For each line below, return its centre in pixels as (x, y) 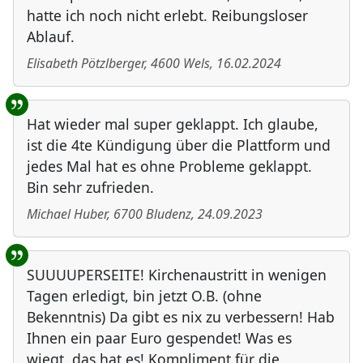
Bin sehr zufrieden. (90, 188)
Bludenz (169, 214)
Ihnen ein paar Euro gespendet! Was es (159, 338)
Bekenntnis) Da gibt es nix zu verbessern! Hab (181, 317)
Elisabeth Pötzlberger (85, 64)
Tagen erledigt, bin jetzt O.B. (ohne (144, 296)
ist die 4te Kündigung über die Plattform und (179, 145)
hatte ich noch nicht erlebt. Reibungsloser (167, 16)
